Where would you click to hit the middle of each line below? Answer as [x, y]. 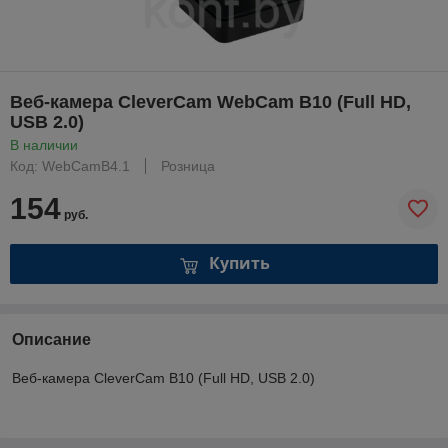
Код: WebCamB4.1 [70, 165]
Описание [51, 339]
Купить [239, 263]
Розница [188, 165]
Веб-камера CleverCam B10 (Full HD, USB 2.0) [163, 377]
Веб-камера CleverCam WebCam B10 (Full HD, [210, 101]
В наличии [44, 144]
